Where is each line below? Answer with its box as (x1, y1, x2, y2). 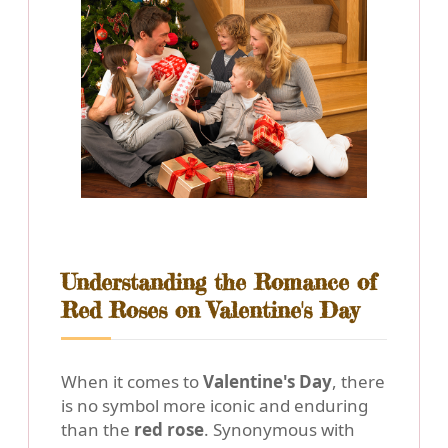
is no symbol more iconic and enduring (61, 393, 368, 417)
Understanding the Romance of (61, 267, 377, 296)
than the (61, 417, 134, 441)
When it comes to (61, 369, 203, 393)
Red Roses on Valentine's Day (61, 295, 359, 324)
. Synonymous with (204, 417, 355, 441)
